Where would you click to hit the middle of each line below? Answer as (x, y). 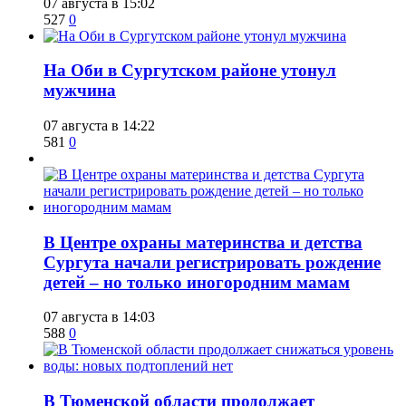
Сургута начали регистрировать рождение (212, 262)
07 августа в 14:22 (99, 125)
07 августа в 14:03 (99, 317)
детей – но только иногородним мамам (197, 282)
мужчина (80, 91)
